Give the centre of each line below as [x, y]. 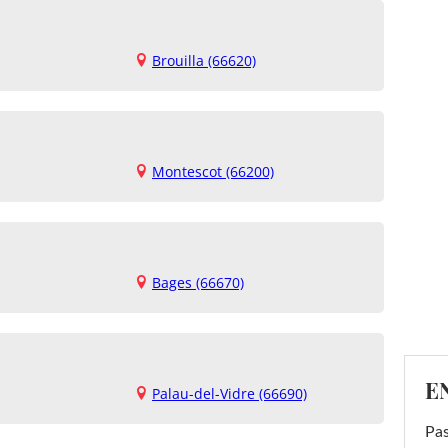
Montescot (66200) [213, 171]
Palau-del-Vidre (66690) [229, 393]
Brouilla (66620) [204, 60]
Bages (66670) [198, 282]
